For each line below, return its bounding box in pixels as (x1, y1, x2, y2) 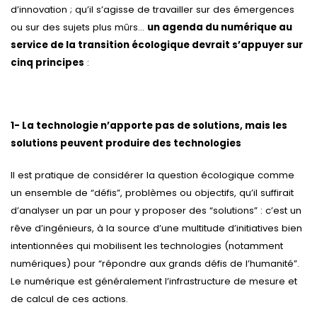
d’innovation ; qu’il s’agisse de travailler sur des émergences (11, 2, 294, 16)
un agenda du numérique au (147, 20, 292, 34)
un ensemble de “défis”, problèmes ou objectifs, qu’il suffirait (11, 185, 294, 200)
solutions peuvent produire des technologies (11, 137, 241, 151)
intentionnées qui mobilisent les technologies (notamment (11, 238, 283, 253)
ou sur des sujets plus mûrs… (11, 20, 147, 34)
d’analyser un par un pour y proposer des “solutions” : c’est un (11, 203, 301, 217)
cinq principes (11, 55, 84, 69)
